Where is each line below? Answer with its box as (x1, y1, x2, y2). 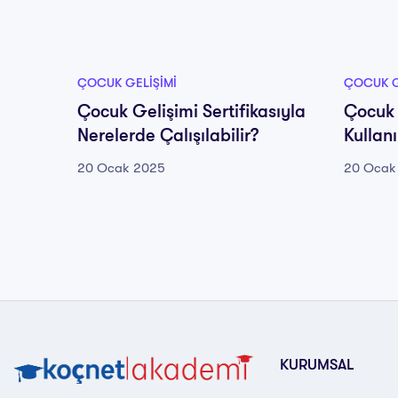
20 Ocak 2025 (77, 160, 165, 176)
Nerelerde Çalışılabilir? (77, 125, 259, 146)
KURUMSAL (280, 356, 354, 373)
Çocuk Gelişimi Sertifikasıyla (77, 101, 306, 122)
